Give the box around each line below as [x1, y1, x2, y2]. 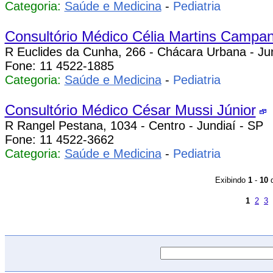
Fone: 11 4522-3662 [4, 133, 114, 146]
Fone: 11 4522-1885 [4, 59, 114, 73]
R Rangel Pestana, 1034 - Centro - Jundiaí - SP [4, 119, 263, 132]
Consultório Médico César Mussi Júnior [4, 102, 256, 118]
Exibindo [214, 175, 248, 185]
